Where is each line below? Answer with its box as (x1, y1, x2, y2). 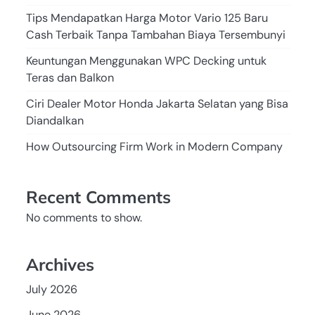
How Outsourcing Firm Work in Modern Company (25, 139, 283, 155)
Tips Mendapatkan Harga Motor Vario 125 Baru (25, 11, 268, 26)
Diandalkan (25, 113, 84, 129)
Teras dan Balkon (25, 70, 114, 86)
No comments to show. (25, 210, 142, 226)
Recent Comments (25, 186, 171, 208)
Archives (25, 253, 94, 275)
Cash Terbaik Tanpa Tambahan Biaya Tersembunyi (25, 27, 285, 43)
